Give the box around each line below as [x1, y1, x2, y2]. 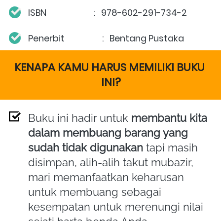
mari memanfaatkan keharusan [28, 170, 184, 184]
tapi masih [143, 141, 198, 154]
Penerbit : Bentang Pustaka [28, 32, 184, 44]
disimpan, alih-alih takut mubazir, [28, 155, 193, 169]
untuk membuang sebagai [28, 185, 161, 198]
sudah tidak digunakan [28, 141, 143, 154]
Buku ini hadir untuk [28, 111, 131, 124]
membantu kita [131, 111, 207, 124]
